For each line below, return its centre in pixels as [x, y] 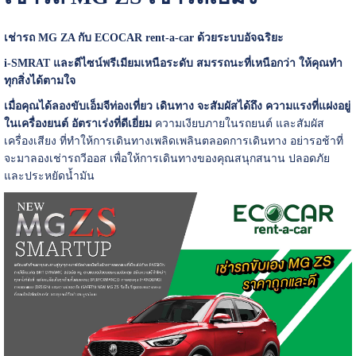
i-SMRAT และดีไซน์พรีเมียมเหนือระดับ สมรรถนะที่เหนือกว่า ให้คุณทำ [173, 63]
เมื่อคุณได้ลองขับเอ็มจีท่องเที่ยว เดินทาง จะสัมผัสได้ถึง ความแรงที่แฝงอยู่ [177, 106]
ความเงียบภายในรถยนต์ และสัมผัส [238, 123]
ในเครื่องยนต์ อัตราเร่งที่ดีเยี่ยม [77, 123]
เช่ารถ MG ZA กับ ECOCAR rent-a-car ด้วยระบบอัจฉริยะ [145, 37]
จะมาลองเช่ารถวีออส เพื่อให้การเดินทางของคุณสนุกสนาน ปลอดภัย [166, 158]
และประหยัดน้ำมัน [50, 176]
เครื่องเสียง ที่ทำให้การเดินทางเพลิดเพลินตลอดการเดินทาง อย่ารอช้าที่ [173, 141]
